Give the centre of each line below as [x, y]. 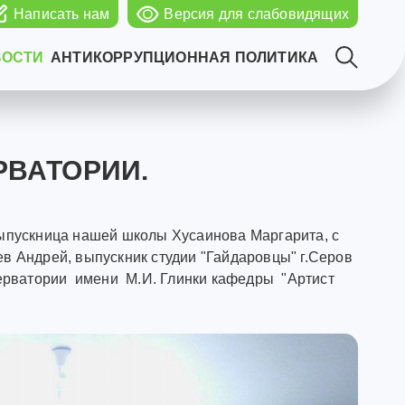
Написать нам [61, 14]
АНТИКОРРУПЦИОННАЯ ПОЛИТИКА [184, 57]
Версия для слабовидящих [256, 14]
